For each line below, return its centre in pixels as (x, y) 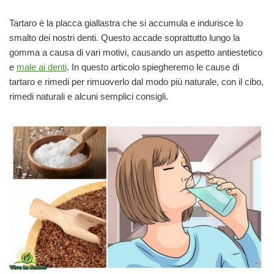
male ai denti (42, 67)
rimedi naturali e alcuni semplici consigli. (89, 97)
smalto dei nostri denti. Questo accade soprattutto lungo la (124, 38)
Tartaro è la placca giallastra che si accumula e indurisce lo (126, 23)
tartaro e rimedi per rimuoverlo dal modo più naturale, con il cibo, (136, 82)
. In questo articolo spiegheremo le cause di (153, 67)
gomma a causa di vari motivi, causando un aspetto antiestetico (136, 53)
